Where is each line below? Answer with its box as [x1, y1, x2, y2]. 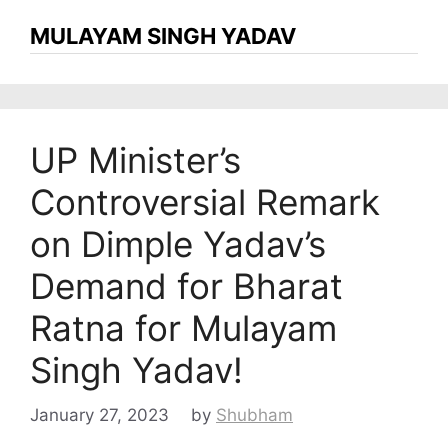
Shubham [216, 404, 293, 425]
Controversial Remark [30, 181, 380, 223]
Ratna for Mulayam [30, 307, 337, 349]
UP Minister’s [30, 139, 241, 181]
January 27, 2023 [30, 404, 169, 425]
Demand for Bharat [30, 265, 343, 307]
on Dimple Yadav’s [30, 223, 326, 265]
